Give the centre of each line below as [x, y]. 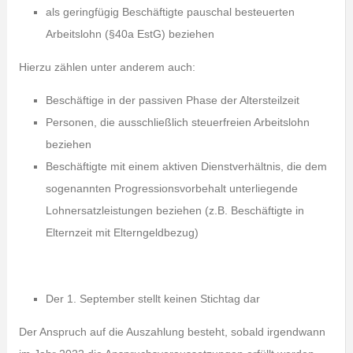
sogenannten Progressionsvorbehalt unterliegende [171, 188]
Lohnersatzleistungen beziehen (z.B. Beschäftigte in [175, 210]
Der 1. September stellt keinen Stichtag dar [152, 299]
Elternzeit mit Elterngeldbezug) [122, 232]
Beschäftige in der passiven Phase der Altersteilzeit [172, 100]
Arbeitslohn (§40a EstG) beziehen [130, 34]
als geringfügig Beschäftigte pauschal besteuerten [170, 12]
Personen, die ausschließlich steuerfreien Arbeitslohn [177, 122]
